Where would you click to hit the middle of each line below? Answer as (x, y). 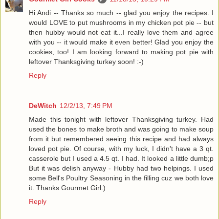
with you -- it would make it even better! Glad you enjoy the (121, 42)
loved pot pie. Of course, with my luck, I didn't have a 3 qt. (121, 148)
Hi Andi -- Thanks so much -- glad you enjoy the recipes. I (121, 12)
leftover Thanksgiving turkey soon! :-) (86, 61)
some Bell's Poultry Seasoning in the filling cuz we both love (121, 178)
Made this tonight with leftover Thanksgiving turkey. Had (121, 119)
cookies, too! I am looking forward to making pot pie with (121, 52)
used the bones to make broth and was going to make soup (121, 129)
